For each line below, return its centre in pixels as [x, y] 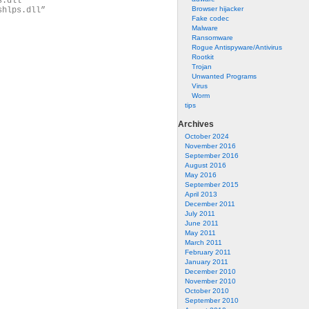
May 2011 [200, 233]
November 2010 [210, 281]
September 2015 [212, 185]
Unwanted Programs [224, 76]
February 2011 [208, 252]
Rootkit [203, 57]
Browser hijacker [218, 9]
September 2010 [212, 300]
